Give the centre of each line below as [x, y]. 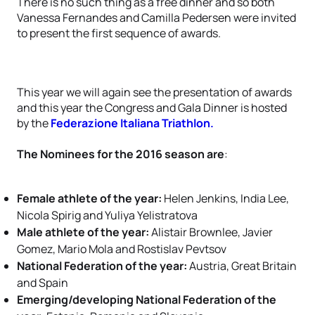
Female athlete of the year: [89, 198]
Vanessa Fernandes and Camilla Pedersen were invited [156, 18]
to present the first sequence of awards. [119, 33]
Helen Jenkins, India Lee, [225, 198]
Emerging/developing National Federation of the [147, 300]
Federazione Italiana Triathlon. [132, 123]
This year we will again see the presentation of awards [154, 92]
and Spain [43, 283]
